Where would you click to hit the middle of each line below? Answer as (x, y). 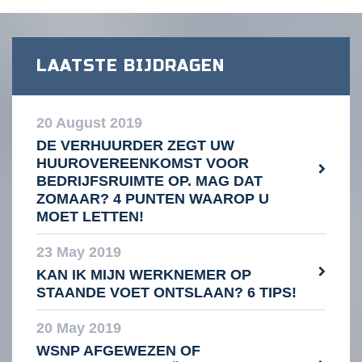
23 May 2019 (79, 253)
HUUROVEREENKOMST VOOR (143, 164)
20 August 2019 (89, 123)
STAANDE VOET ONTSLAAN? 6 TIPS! (166, 293)
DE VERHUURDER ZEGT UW (135, 146)
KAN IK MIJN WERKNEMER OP (144, 275)
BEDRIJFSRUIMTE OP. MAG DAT (149, 181)
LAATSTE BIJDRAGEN (130, 66)
